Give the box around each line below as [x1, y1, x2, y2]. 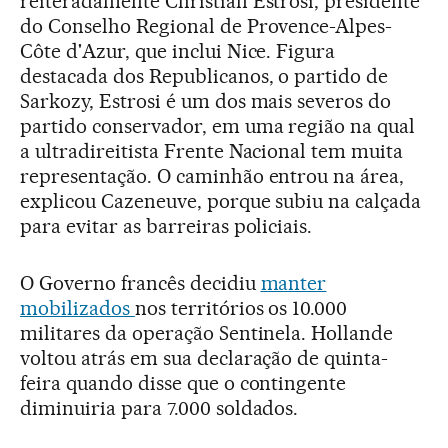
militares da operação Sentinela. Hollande [20, 321, 394, 345]
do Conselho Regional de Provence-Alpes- [20, 14, 393, 38]
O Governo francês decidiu [20, 271, 261, 295]
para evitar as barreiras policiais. [20, 214, 313, 238]
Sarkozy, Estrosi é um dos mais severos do [20, 89, 392, 113]
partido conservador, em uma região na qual [20, 114, 416, 138]
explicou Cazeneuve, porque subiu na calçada [20, 189, 422, 213]
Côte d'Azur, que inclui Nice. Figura [20, 39, 336, 63]
